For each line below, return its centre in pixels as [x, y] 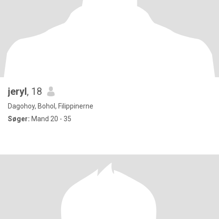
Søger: [19, 119]
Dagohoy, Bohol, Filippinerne [51, 106]
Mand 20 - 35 [51, 119]
